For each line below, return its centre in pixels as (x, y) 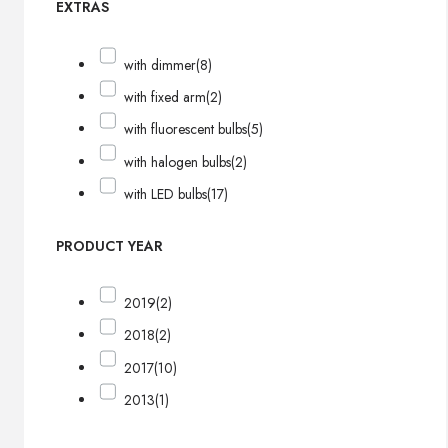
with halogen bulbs (178, 161)
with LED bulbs (166, 194)
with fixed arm (165, 97)
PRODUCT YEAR (109, 245)
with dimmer (160, 64)
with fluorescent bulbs (186, 129)
